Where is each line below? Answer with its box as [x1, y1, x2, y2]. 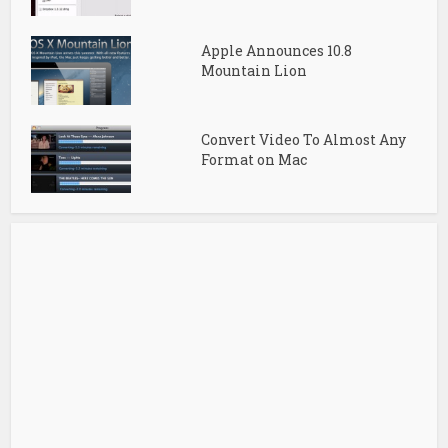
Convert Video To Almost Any [200, 129, 406, 149]
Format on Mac [200, 149, 307, 169]
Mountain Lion [200, 60, 307, 80]
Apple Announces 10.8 [200, 40, 352, 60]
